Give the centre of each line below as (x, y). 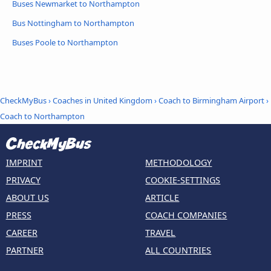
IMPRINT (24, 163)
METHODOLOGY (179, 163)
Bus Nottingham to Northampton (73, 23)
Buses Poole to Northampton (65, 43)
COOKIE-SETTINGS (183, 180)
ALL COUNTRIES (178, 250)
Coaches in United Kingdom (103, 100)
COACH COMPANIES (186, 215)
